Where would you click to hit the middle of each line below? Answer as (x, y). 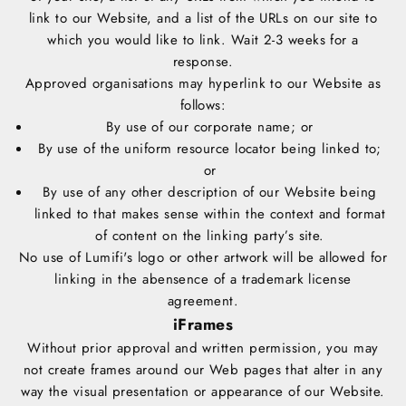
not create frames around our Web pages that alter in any (203, 370)
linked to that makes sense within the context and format (210, 214)
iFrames (203, 325)
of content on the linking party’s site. (210, 236)
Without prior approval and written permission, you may (203, 348)
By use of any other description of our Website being (210, 193)
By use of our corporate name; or (210, 127)
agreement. (203, 301)
